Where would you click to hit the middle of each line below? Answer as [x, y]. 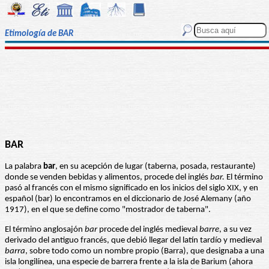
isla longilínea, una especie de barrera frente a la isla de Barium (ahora [129, 262]
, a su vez [235, 230]
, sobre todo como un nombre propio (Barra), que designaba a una [145, 252]
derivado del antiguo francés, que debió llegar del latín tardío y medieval [133, 241]
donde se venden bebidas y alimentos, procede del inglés [107, 178]
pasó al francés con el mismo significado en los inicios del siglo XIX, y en [131, 189]
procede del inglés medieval [148, 230]
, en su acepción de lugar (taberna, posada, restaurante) [156, 167]
